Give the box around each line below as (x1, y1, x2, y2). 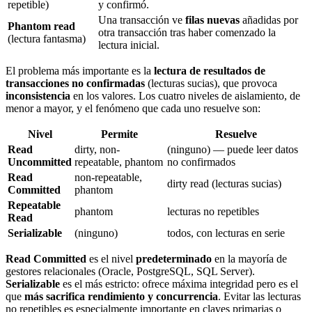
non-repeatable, (75, 171, 142, 183)
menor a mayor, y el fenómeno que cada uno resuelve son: (6, 102, 260, 114)
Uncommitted (8, 155, 72, 168)
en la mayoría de (212, 252, 287, 265)
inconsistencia (6, 89, 70, 102)
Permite (101, 127, 138, 140)
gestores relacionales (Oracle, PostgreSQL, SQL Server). (6, 265, 255, 277)
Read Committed (6, 252, 86, 265)
